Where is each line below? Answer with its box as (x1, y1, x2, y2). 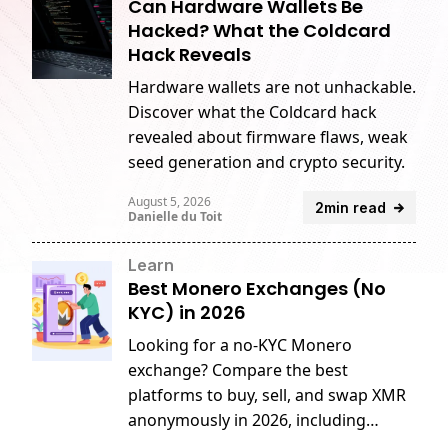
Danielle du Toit (128, 208, 222, 225)
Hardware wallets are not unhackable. (128, 76, 416, 98)
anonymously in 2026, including (128, 409, 366, 431)
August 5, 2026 (128, 193, 211, 210)
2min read (315, 199, 386, 216)
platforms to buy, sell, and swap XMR (128, 384, 406, 406)
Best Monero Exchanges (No (128, 276, 386, 301)
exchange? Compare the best (128, 359, 348, 381)
